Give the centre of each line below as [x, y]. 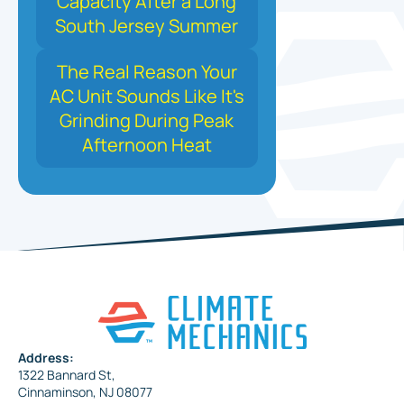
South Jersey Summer [147, 26]
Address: [46, 358]
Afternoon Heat [147, 145]
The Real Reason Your [147, 72]
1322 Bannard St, [67, 375]
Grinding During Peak [147, 121]
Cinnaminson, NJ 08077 [85, 392]
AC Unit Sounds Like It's [147, 96]
